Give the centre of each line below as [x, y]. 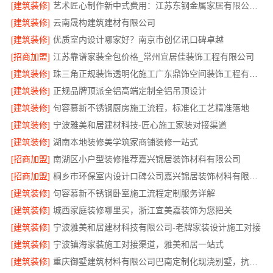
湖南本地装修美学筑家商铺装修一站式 [125, 142]
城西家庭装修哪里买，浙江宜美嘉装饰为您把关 [142, 211]
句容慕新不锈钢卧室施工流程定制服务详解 [134, 193]
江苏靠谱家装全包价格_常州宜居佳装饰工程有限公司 [153, 57]
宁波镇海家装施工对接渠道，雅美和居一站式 [138, 245]
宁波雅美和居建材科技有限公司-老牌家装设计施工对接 [157, 228]
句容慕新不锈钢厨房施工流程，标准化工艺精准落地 [151, 108]
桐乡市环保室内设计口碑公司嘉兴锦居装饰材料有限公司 [253, 176]
